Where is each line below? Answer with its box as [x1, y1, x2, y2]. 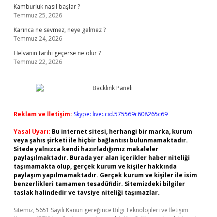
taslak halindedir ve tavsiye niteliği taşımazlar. [14, 188, 160, 197]
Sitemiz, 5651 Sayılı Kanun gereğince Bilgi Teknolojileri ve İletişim [14, 206, 188, 214]
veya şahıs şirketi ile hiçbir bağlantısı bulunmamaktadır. [14, 136, 188, 144]
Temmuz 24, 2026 [14, 34, 62, 43]
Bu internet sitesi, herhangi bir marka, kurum [52, 127, 192, 136]
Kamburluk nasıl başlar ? [14, 2, 80, 11]
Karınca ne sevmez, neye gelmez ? [14, 26, 106, 34]
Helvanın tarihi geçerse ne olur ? [14, 49, 101, 57]
